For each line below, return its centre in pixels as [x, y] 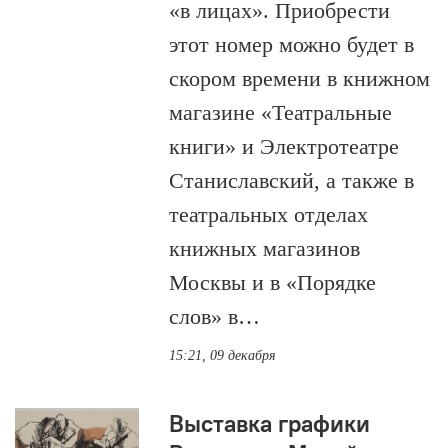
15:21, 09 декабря [223, 355]
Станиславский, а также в [292, 180]
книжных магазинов [265, 248]
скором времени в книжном [300, 78]
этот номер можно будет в [292, 44]
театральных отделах [269, 214]
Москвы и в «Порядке [273, 282]
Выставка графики [270, 423]
